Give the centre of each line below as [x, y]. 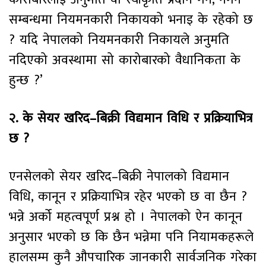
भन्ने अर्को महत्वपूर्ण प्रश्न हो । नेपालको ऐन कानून [126, 217]
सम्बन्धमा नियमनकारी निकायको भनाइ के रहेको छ [131, 20]
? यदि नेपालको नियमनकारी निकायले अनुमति [119, 40]
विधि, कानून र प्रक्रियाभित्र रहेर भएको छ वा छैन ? [128, 197]
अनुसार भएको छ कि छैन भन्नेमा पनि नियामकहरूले [131, 237]
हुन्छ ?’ [26, 80]
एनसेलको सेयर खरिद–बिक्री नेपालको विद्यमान [119, 176]
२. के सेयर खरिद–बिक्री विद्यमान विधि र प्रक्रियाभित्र [131, 118]
